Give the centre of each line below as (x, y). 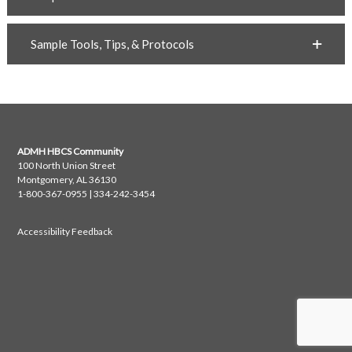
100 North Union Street (66, 166)
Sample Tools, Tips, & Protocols (112, 44)
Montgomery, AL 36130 (66, 180)
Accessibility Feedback (64, 232)
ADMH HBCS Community (70, 152)
